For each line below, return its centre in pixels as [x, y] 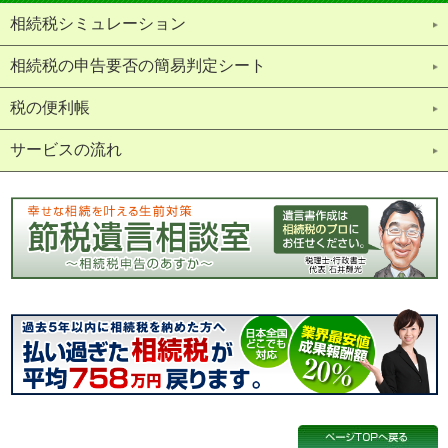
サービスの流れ [66, 149]
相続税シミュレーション [98, 23]
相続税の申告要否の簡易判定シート [138, 65]
